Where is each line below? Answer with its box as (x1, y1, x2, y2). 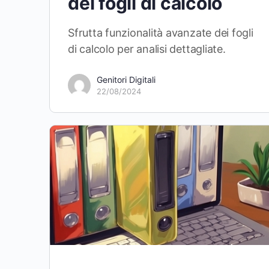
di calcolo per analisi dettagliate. (68, 43, 226, 56)
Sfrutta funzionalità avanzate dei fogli (68, 26, 253, 40)
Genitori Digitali (97, 74, 156, 85)
